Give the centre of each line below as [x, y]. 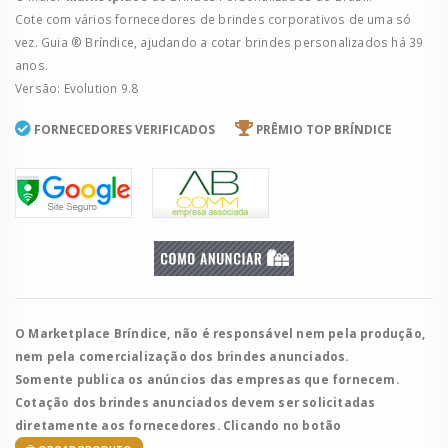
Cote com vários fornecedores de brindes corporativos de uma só [213, 18]
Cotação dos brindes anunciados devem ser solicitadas [195, 402]
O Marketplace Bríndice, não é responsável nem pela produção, [220, 333]
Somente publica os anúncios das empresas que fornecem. [207, 379]
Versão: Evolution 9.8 [77, 87]
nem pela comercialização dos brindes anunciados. [182, 356]
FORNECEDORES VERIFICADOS [124, 129]
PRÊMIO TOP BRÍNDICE [324, 129]
